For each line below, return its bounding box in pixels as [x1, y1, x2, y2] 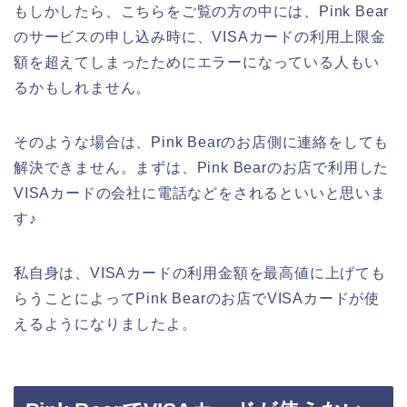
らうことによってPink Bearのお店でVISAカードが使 [14, 290, 380, 306]
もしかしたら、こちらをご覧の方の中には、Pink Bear [14, 3, 390, 19]
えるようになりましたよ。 [14, 315, 197, 332]
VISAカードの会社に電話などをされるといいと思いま [14, 184, 386, 201]
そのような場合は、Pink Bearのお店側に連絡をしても [14, 134, 390, 150]
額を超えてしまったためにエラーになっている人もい [14, 54, 381, 70]
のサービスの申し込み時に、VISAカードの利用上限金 [14, 28, 386, 45]
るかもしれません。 [14, 79, 152, 95]
